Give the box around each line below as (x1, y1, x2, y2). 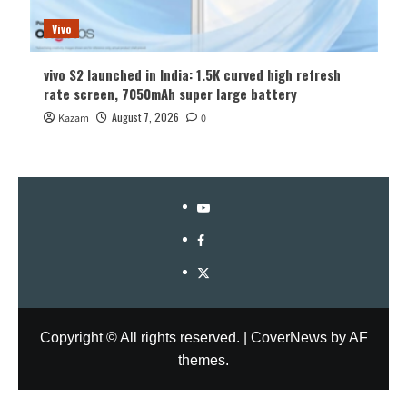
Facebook (196, 231, 253, 246)
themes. (178, 352, 229, 369)
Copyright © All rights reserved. (39, 330, 243, 346)
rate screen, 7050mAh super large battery (43, 84, 297, 104)
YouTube (196, 198, 247, 213)
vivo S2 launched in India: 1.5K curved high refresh (43, 65, 341, 85)
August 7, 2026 (111, 109, 179, 125)
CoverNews (250, 330, 327, 346)
